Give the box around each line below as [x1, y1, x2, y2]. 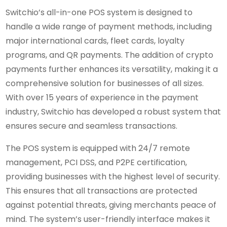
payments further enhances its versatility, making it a [6, 63, 218, 75]
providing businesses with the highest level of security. [6, 170, 220, 182]
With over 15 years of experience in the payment [6, 91, 199, 103]
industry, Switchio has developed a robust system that [6, 105, 221, 118]
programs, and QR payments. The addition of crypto [6, 49, 214, 61]
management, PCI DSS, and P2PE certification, [6, 156, 187, 168]
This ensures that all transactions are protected [6, 184, 198, 197]
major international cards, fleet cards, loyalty [6, 34, 185, 47]
